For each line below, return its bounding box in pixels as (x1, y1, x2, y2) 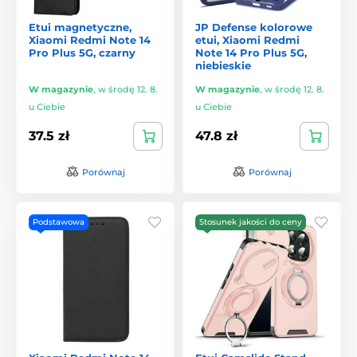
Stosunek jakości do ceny (199, 216, 302, 227)
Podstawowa (33, 216, 84, 227)
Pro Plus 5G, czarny (29, 45, 135, 59)
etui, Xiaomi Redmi (195, 33, 300, 46)
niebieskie (195, 58, 251, 72)
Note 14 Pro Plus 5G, (195, 45, 307, 59)
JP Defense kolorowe (195, 20, 312, 33)
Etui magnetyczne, (29, 20, 131, 33)
